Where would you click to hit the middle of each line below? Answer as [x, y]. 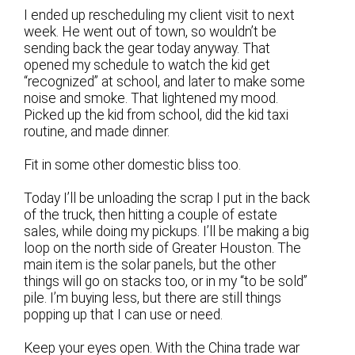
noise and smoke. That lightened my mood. [151, 98]
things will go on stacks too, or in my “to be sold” [166, 282]
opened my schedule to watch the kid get [147, 65]
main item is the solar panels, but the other [150, 265]
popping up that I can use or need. [124, 315]
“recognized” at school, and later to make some [165, 82]
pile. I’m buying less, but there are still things [153, 298]
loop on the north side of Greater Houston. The [163, 248]
